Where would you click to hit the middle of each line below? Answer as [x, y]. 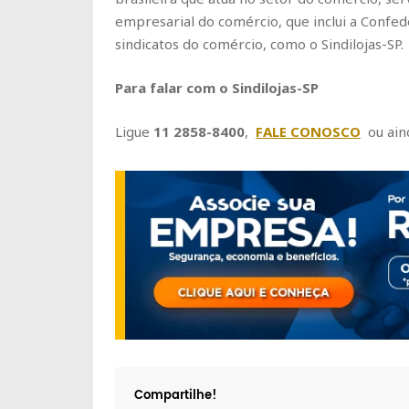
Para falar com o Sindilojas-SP [217, 88]
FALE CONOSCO [308, 132]
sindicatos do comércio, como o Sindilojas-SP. [259, 44]
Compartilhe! [175, 395]
